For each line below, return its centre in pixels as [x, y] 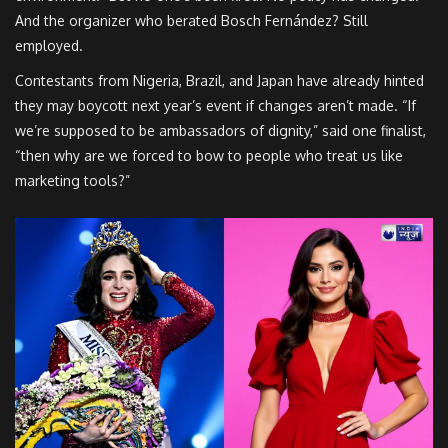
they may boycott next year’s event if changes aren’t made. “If [215, 106]
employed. [49, 46]
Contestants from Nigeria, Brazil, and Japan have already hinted [219, 81]
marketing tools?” [72, 181]
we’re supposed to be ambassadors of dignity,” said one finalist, [220, 131]
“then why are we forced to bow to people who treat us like [209, 156]
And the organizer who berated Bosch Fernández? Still [191, 21]
